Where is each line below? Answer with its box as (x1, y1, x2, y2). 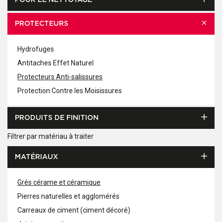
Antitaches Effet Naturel (17, 59, 94, 67)
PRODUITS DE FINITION (15, 114, 99, 121)
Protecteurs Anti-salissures (17, 73, 103, 81)
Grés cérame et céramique (17, 178, 101, 186)
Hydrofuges (17, 45, 54, 53)
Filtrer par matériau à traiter (7, 132, 94, 140)
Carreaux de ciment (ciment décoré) (17, 206, 130, 214)
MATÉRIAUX (15, 154, 58, 161)
